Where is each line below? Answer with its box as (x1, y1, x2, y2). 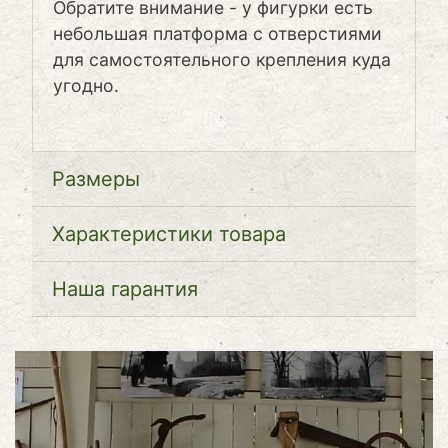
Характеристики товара (52, 222, 286, 247)
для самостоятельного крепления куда (53, 49, 391, 71)
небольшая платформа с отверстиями (53, 23, 382, 45)
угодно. (53, 75, 124, 97)
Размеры (52, 167, 140, 192)
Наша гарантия (52, 277, 198, 302)
